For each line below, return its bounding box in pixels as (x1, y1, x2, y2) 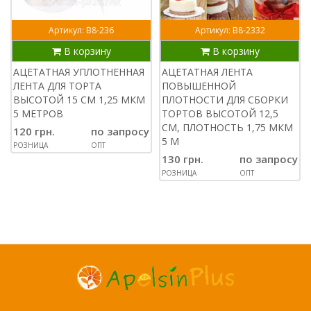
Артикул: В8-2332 (194, 24, 265, 36)
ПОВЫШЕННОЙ (162, 78, 236, 92)
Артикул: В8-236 (49, 24, 114, 36)
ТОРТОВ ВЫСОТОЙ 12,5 (162, 106, 278, 120)
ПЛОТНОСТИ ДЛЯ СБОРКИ (162, 92, 288, 106)
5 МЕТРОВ (13, 106, 63, 120)
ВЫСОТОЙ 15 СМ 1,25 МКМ (13, 92, 145, 106)
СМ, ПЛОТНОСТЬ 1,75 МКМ (162, 120, 293, 134)
